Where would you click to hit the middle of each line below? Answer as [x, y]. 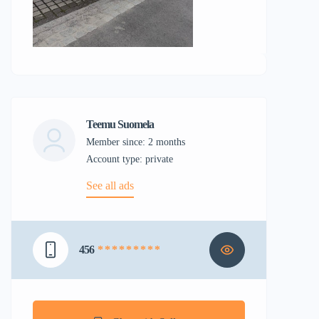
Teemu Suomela [120, 124]
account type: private [133, 159]
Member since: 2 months [136, 142]
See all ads [110, 185]
